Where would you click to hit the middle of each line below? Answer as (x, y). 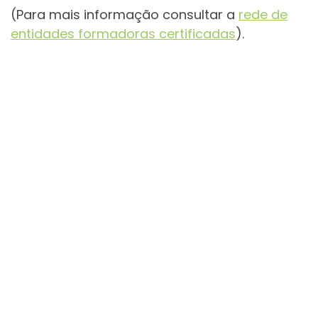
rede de (263, 14)
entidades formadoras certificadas (123, 33)
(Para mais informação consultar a (125, 14)
